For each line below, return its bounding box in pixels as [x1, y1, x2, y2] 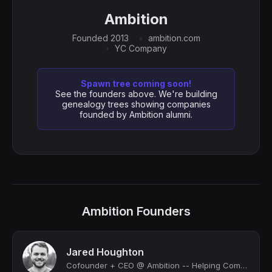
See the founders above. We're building [55, 89, 217, 99]
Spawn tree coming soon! [81, 78, 191, 89]
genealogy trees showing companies [61, 99, 211, 109]
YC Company [115, 43, 167, 53]
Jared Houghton [66, 246, 144, 258]
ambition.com [148, 33, 200, 43]
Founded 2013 [72, 33, 129, 43]
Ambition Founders [81, 204, 191, 219]
